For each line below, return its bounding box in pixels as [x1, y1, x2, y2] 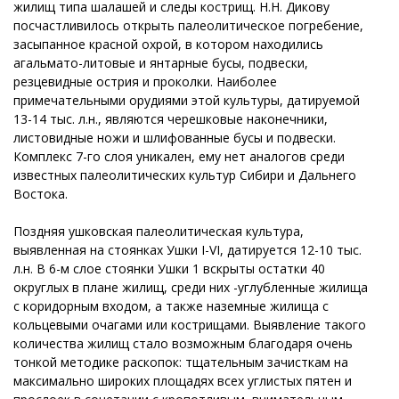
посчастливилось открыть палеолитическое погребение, [13, 16, 363, 34]
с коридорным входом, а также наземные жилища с [13, 297, 329, 314]
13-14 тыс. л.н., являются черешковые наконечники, [13, 110, 328, 127]
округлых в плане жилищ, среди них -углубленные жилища [13, 278, 368, 296]
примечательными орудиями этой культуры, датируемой [13, 91, 360, 109]
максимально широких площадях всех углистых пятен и [13, 371, 352, 389]
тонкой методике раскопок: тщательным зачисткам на [13, 353, 348, 370]
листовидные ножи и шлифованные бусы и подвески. [13, 128, 336, 146]
